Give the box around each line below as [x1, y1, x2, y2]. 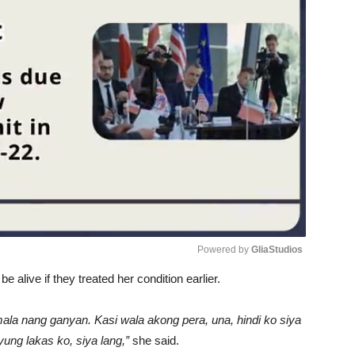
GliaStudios [251, 243, 303, 255]
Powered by [197, 243, 251, 255]
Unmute [223, 288, 268, 302]
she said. [132, 333, 179, 347]
